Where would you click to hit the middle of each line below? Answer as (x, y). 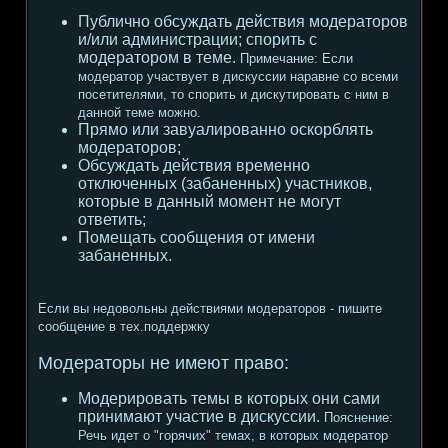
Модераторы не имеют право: (163, 363)
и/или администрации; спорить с (197, 39)
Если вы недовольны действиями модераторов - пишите (210, 308)
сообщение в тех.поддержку (124, 326)
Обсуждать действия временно (194, 165)
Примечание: (279, 58)
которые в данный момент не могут (209, 201)
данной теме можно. (139, 112)
